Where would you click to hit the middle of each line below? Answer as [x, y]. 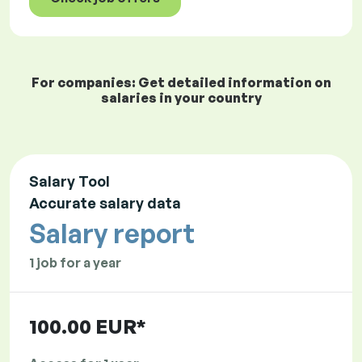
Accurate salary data [105, 203]
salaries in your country [181, 98]
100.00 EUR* [88, 327]
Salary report [112, 234]
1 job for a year [75, 263]
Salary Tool [69, 181]
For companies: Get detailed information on [181, 83]
